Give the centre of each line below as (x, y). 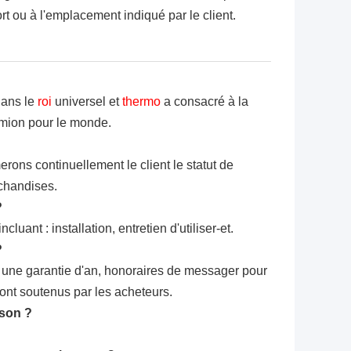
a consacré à (199, 102)
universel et (87, 102)
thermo (143, 102)
